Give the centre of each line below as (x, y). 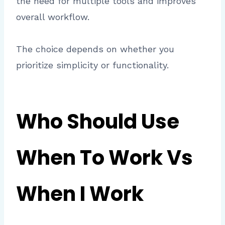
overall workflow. (53, 17)
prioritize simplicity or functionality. (92, 65)
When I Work (80, 194)
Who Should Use (98, 121)
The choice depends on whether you (95, 49)
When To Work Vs (104, 157)
